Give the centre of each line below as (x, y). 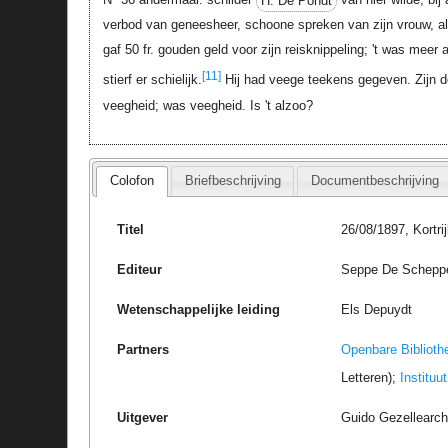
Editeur (140, 269)
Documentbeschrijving (374, 181)
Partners (143, 349)
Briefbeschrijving (232, 181)
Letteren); (371, 377)
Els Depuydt (377, 309)
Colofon (132, 181)
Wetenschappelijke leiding (199, 309)
